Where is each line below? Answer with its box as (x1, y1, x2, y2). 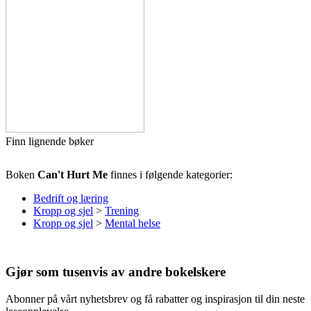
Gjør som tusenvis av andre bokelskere (6, 264, 226, 280)
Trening (105, 205, 139, 217)
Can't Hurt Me (37, 169, 108, 181)
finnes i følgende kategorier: (108, 169, 233, 181)
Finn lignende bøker (6, 135, 94, 148)
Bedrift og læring (33, 192, 108, 205)
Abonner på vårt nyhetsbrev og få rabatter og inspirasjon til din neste (6, 292, 305, 305)
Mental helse (105, 217, 160, 230)
